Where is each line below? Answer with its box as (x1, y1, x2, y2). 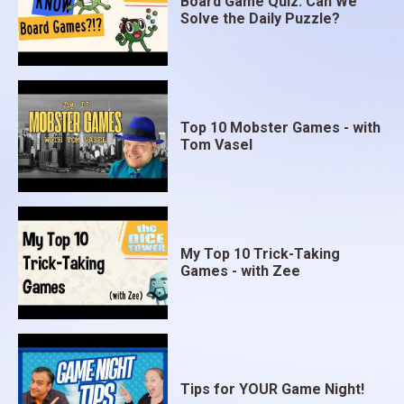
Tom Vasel (180, 136, 253, 154)
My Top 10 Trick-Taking (180, 245, 341, 263)
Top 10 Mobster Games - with (180, 119, 381, 137)
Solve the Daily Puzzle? (180, 9, 341, 27)
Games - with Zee (180, 262, 301, 280)
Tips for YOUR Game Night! (180, 381, 365, 399)
